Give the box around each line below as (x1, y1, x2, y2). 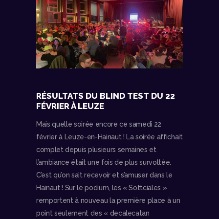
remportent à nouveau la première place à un (36, 197, 180, 205)
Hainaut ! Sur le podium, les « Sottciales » (36, 184, 167, 192)
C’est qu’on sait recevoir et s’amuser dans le (36, 171, 173, 179)
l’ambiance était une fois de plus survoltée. (36, 158, 172, 167)
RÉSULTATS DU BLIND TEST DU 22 (36, 90, 175, 101)
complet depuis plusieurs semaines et (36, 146, 156, 154)
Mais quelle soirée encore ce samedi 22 (36, 120, 162, 129)
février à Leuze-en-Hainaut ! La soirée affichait (36, 133, 183, 141)
